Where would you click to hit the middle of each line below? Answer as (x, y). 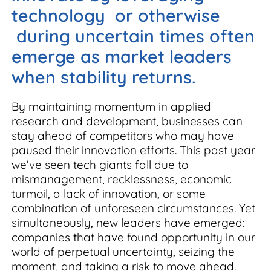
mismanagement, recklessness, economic (122, 179)
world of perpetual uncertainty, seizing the (123, 252)
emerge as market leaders (122, 56)
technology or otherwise (116, 15)
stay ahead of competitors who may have (123, 135)
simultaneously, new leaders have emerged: (128, 223)
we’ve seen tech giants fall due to (100, 165)
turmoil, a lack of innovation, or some (109, 194)
